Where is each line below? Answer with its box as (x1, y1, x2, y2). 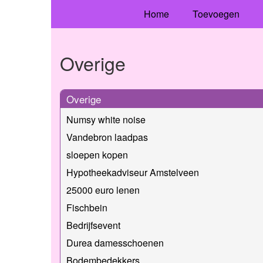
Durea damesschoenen (66, 235, 164, 249)
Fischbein (66, 200, 107, 214)
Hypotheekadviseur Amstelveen (66, 165, 199, 179)
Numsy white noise (66, 112, 146, 126)
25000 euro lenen (66, 183, 140, 197)
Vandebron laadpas (66, 130, 148, 144)
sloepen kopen (66, 147, 128, 161)
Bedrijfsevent (66, 218, 120, 232)
